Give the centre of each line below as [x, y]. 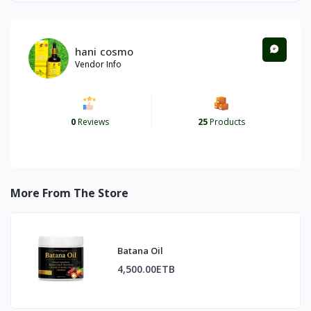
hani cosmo [104, 52]
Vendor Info [98, 65]
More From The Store [69, 193]
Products [226, 121]
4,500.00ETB [146, 269]
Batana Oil [140, 251]
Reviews [92, 121]
